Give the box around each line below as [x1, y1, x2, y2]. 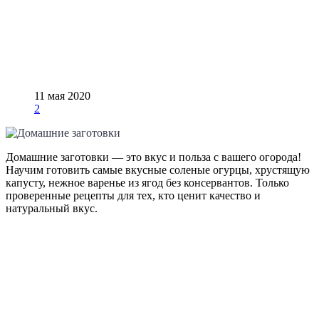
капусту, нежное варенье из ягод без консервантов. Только [6, 177, 289, 189]
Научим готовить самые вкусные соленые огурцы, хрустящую [6, 164, 310, 177]
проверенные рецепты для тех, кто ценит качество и [6, 189, 261, 202]
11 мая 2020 [34, 90, 90, 103]
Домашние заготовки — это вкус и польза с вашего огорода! [6, 151, 301, 164]
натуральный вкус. [6, 202, 98, 215]
